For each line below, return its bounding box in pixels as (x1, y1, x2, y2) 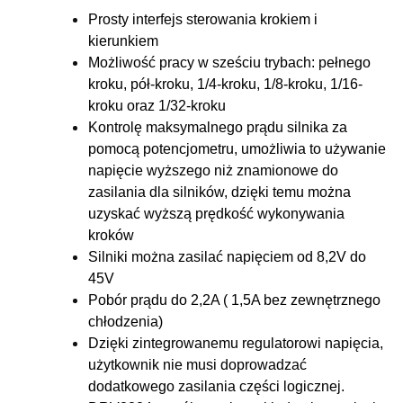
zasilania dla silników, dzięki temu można (88, 184, 351, 200)
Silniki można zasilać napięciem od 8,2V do (88, 248, 366, 264)
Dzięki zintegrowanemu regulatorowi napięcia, (88, 335, 383, 351)
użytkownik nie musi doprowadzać (88, 356, 307, 372)
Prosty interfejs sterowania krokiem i (88, 11, 318, 27)
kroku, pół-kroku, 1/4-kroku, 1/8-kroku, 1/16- (88, 76, 363, 92)
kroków (88, 227, 134, 243)
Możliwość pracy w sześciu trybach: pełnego (88, 54, 371, 70)
